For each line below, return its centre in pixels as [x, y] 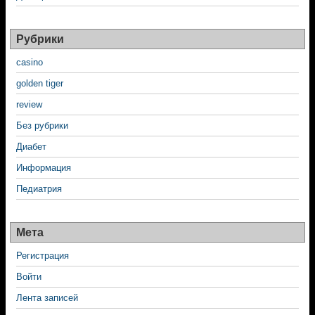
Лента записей [47, 298]
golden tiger [40, 83]
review [29, 104]
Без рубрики [42, 126]
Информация [44, 168]
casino [30, 62]
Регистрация [43, 256]
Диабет [31, 147]
